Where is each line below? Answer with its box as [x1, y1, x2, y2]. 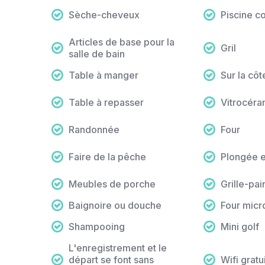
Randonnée [69, 124, 119, 136]
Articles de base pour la [69, 36, 174, 49]
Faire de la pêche [69, 151, 146, 163]
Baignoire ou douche [69, 199, 161, 212]
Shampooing [69, 221, 125, 233]
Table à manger [69, 69, 138, 82]
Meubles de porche [69, 178, 156, 190]
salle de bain [69, 48, 125, 60]
